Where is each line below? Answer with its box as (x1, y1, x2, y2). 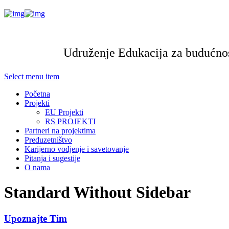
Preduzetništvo (25, 135, 72, 144)
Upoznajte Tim (4, 213, 67, 224)
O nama (25, 163, 50, 172)
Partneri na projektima (25, 126, 96, 135)
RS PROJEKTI (45, 117, 96, 126)
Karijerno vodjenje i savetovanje (25, 145, 129, 153)
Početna (25, 89, 50, 98)
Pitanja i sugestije (25, 154, 80, 163)
